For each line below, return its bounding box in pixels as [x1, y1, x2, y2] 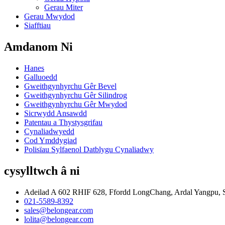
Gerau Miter [44, 3, 83, 12]
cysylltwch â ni [4, 164, 80, 177]
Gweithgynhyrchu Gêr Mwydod [24, 99, 127, 108]
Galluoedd [24, 72, 57, 81]
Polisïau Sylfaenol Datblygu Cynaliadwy [24, 145, 154, 154]
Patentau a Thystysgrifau [24, 118, 102, 127]
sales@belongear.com [24, 205, 93, 214]
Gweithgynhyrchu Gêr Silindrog [24, 90, 127, 99]
